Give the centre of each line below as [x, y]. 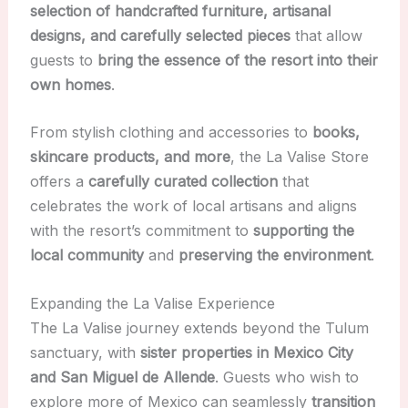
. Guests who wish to [286, 377]
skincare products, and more [130, 157]
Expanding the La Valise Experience [152, 303]
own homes [70, 84]
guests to [63, 60]
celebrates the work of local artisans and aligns [193, 206]
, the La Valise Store [299, 157]
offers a [59, 182]
